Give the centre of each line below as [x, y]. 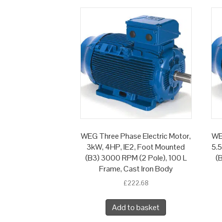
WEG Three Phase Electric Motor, [136, 136]
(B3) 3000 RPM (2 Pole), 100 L [136, 158]
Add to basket [136, 208]
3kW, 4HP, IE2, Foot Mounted [136, 147]
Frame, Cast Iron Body [136, 169]
